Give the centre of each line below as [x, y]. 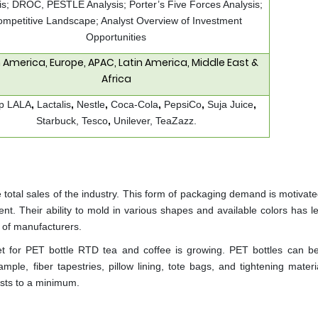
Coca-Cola [135, 105]
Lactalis [54, 105]
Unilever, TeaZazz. [155, 121]
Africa [116, 79]
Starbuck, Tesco [72, 121]
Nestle [91, 105]
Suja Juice [230, 105]
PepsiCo [183, 105]
